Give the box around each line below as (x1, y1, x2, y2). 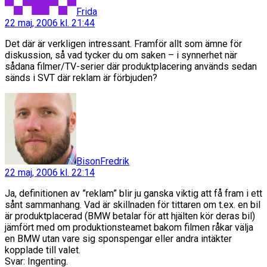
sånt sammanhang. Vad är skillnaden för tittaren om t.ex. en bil (5, 198, 260, 210)
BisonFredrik (76, 155, 129, 167)
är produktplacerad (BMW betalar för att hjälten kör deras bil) (5, 210, 255, 222)
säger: (129, 92, 154, 104)
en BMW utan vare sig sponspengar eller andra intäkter (5, 232, 232, 244)
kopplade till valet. (5, 244, 80, 256)
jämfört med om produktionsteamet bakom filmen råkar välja (5, 221, 253, 233)
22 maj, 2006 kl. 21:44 (5, 17, 95, 29)
